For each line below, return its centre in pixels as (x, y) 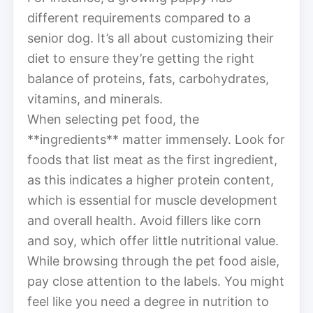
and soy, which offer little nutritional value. (153, 240)
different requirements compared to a (139, 17)
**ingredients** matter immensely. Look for (156, 139)
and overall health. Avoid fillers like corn (144, 220)
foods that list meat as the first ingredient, (152, 159)
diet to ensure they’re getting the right (141, 58)
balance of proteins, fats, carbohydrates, (148, 78)
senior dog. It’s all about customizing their (151, 38)
